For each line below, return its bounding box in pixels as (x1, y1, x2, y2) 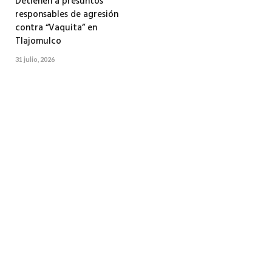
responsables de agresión (15, 7, 118, 22)
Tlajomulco (15, 34, 61, 49)
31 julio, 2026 (15, 55, 55, 64)
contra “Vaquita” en (15, 21, 97, 36)
